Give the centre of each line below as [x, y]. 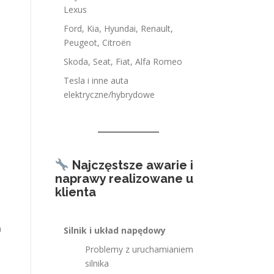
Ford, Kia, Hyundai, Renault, [118, 28]
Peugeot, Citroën [97, 43]
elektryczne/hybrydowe [109, 94]
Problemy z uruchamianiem [139, 249]
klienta [76, 192]
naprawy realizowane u [124, 179]
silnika [97, 263]
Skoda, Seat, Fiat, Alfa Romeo [123, 61]
